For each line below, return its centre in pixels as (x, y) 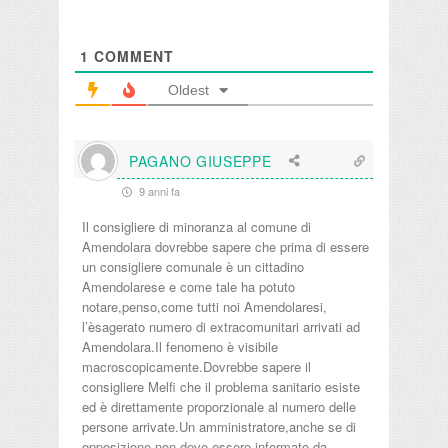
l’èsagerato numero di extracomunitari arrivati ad (221, 327)
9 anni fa (158, 191)
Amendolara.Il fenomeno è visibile (180, 347)
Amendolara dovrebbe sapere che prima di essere (225, 247)
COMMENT (131, 56)
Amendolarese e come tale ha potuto (188, 287)
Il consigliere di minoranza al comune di (196, 227)
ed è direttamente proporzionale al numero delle (219, 407)
